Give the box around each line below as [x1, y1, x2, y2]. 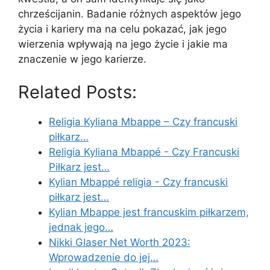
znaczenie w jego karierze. [18, 52, 146, 65]
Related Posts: [18, 81, 137, 103]
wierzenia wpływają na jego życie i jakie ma [18, 37, 228, 50]
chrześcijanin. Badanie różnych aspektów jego [18, 7, 241, 20]
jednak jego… [49, 221, 113, 234]
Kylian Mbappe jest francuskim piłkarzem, [49, 206, 249, 219]
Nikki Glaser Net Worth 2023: [49, 236, 190, 249]
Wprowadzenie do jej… [49, 251, 159, 264]
